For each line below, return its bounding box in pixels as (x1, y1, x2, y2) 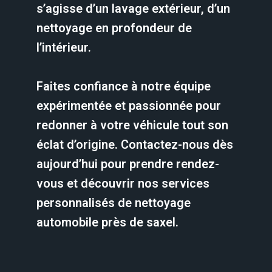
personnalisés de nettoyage (36, 195, 191, 210)
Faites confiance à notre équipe (36, 79, 211, 93)
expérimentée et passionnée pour (36, 98, 221, 113)
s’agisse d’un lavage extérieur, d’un (36, 1, 230, 16)
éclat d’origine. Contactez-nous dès (36, 137, 233, 152)
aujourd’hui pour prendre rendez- (36, 157, 219, 171)
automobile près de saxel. (36, 215, 178, 229)
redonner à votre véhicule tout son (36, 118, 228, 132)
